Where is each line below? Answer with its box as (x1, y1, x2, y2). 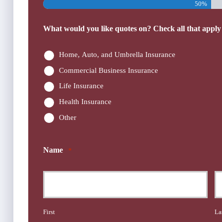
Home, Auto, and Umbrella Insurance (59, 51, 175, 59)
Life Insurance (59, 82, 104, 90)
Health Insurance (59, 97, 111, 106)
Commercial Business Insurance (59, 66, 158, 74)
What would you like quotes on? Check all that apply (43, 24, 221, 33)
